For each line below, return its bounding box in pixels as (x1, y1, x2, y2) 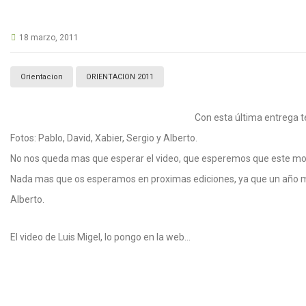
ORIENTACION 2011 (86, 72, 154, 81)
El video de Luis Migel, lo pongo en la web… (10, 231, 191, 242)
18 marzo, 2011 (19, 33, 79, 42)
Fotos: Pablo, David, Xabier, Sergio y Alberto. (10, 133, 197, 143)
